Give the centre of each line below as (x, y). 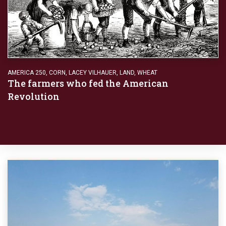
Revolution (35, 96)
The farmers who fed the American (88, 83)
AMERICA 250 (27, 72)
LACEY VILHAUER (93, 72)
